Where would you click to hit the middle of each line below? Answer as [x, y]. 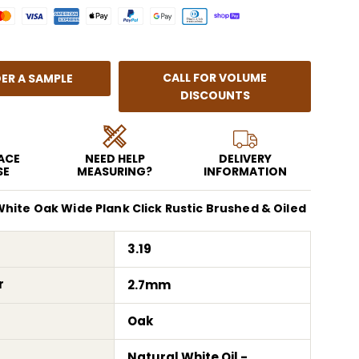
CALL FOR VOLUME [215, 77]
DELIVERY [246, 158]
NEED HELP [115, 158]
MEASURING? [115, 171]
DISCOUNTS [215, 95]
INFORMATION [246, 171]
